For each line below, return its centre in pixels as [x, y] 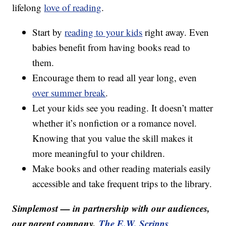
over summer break [69, 93]
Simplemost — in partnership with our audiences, [111, 208]
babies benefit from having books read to [111, 47]
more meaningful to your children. [99, 153]
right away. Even [176, 32]
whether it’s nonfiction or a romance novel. [115, 123]
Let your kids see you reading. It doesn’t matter [123, 108]
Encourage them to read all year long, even [115, 78]
